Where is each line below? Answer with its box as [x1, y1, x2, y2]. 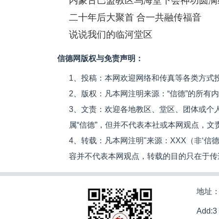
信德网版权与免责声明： [57, 54, 143, 63]
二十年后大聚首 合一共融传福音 [69, 12, 201, 22]
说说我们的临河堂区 [69, 29, 153, 40]
